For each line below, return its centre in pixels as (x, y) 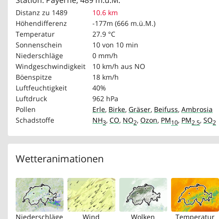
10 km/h (106, 66)
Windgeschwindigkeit (51, 66)
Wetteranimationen (60, 159)
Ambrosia (197, 109)
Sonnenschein (39, 45)
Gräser (140, 109)
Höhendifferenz (41, 23)
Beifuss (166, 109)
